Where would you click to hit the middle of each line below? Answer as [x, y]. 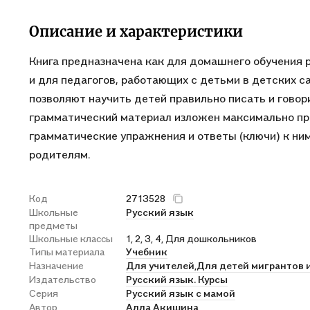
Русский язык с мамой [181, 293]
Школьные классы [71, 238]
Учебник [147, 252]
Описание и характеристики [136, 31]
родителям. [60, 154]
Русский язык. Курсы [177, 279]
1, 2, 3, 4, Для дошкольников [191, 238]
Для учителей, [161, 265]
